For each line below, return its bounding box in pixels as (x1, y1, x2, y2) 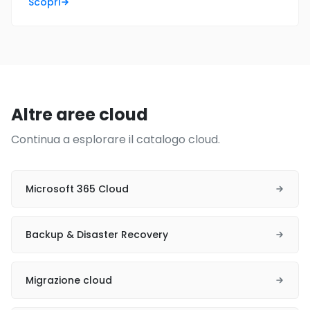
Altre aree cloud (11, 103, 148, 126)
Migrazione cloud (26, 273, 112, 287)
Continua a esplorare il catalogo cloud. (11, 131, 220, 147)
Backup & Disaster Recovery (26, 228, 168, 241)
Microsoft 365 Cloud (26, 182, 129, 196)
